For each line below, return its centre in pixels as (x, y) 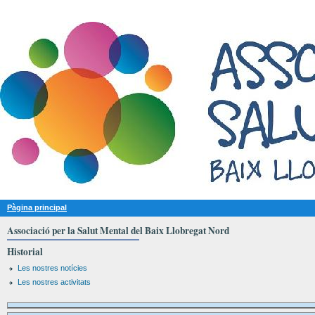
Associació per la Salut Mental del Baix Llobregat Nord (118, 231)
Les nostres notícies (52, 268)
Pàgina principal (37, 207)
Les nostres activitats (54, 282)
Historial (25, 252)
